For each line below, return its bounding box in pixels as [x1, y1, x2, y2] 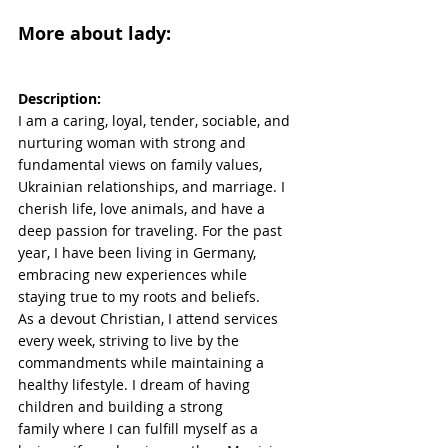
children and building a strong [18, 397, 227, 417]
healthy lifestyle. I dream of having [18, 375, 254, 395]
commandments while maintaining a [18, 353, 268, 373]
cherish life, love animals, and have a [18, 199, 269, 219]
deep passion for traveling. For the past [18, 221, 286, 241]
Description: [18, 89, 101, 109]
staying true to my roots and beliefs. [18, 287, 260, 307]
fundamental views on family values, [18, 155, 266, 175]
